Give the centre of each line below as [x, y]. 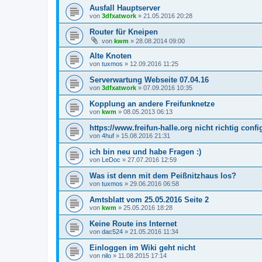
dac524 [112, 232]
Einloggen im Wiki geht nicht [142, 248]
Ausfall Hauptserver [125, 8]
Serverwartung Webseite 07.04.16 [149, 80]
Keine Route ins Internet [133, 224]
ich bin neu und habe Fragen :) [145, 152]
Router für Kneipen [124, 32]
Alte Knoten [111, 56]
